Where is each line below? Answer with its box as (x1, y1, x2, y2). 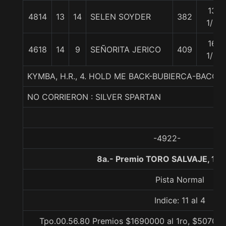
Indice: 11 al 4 (154, 195, 205, 205)
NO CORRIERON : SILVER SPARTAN (27, 92, 161, 102)
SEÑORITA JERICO (90, 44, 161, 54)
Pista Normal (155, 175, 204, 185)
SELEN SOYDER (90, 12, 151, 22)
